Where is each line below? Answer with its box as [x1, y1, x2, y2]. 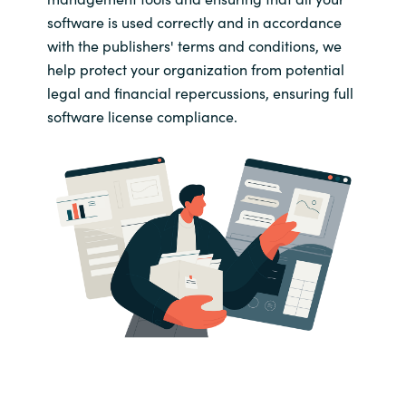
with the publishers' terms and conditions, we [46, 34, 342, 55]
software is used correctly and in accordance [46, 11, 342, 32]
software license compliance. [46, 105, 237, 126]
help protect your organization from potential [46, 58, 344, 79]
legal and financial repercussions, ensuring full [46, 82, 353, 102]
